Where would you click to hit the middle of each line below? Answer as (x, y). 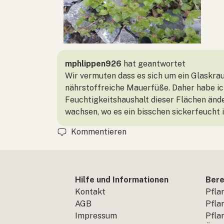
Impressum (96, 216)
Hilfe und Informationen (122, 180)
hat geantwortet (153, 63)
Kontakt (90, 192)
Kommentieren (99, 131)
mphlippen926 (93, 63)
